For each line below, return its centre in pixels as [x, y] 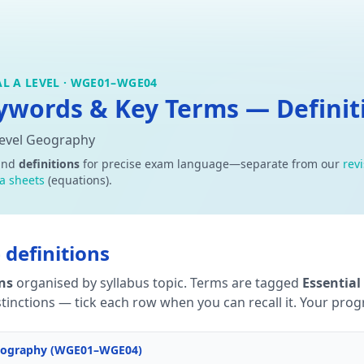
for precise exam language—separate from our [211, 164]
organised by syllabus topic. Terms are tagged [156, 283]
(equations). [78, 180]
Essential [331, 283]
